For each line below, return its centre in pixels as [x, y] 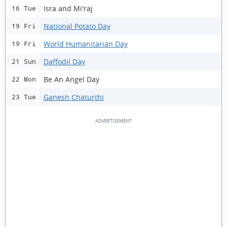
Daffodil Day [64, 61]
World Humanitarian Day [86, 44]
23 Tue [24, 97]
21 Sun [24, 62]
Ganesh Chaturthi [74, 97]
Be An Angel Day [71, 79]
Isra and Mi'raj [68, 8]
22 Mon [24, 79]
